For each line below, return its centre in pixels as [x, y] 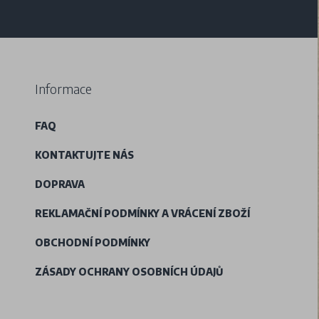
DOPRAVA [60, 184]
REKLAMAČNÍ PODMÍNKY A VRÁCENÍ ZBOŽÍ [142, 213]
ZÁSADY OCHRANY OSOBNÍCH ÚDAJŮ [129, 271]
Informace [63, 88]
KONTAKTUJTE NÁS [84, 155]
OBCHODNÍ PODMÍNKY [93, 242]
